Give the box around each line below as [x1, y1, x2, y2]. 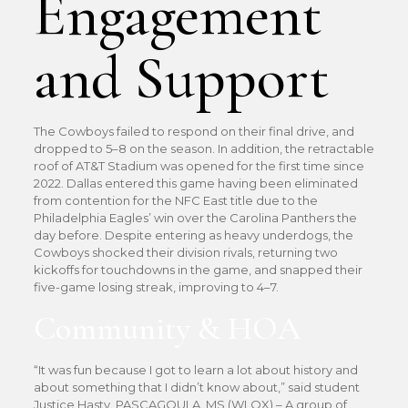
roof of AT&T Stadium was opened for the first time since [33, 158, 364, 173]
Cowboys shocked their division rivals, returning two [33, 245, 338, 260]
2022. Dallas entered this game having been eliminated [33, 176, 358, 190]
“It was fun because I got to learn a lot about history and [33, 362, 358, 377]
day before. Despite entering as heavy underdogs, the [33, 228, 353, 242]
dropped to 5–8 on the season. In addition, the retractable [33, 141, 374, 156]
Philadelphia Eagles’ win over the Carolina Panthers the [33, 210, 357, 225]
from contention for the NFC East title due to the [33, 193, 318, 208]
